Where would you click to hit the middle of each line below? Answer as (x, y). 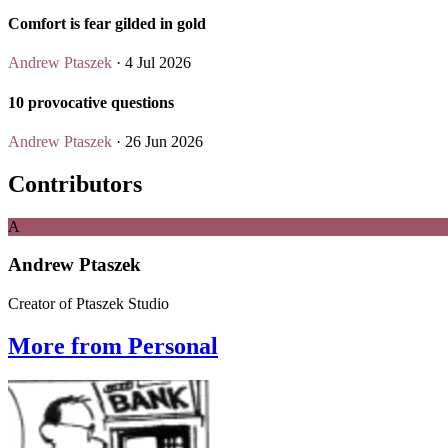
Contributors (75, 183)
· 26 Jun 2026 (157, 141)
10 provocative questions (91, 102)
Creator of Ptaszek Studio (88, 304)
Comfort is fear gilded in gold (107, 23)
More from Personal (113, 345)
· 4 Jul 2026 (151, 63)
